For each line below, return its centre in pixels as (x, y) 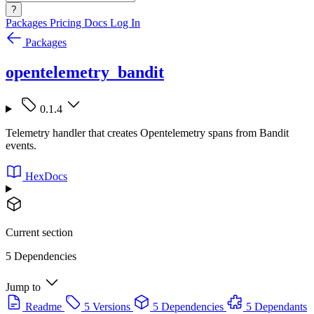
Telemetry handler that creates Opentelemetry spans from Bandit (147, 132)
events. (21, 145)
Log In (125, 23)
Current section (39, 232)
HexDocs (46, 176)
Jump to (23, 287)
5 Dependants (277, 306)
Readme (43, 306)
